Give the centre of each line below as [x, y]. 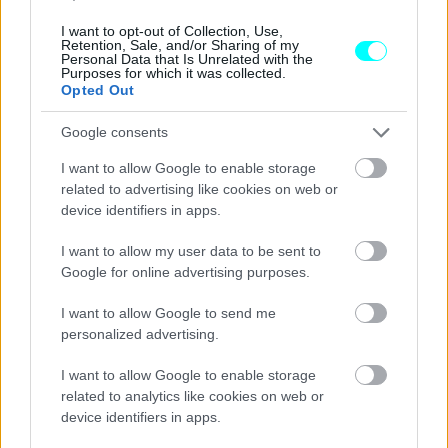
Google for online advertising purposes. [185, 271]
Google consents [114, 132]
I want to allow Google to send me [168, 312]
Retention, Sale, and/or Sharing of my [180, 44]
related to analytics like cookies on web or [192, 395]
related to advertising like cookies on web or [199, 188]
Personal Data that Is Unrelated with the [187, 58]
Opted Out [98, 89]
